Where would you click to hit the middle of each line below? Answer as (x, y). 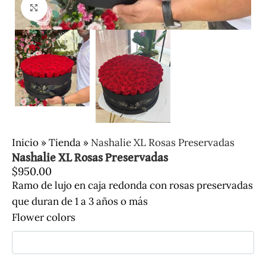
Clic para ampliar (84, 8)
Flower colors (44, 218)
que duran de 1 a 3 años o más (80, 202)
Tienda (65, 143)
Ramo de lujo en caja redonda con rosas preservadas (132, 186)
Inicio (25, 143)
